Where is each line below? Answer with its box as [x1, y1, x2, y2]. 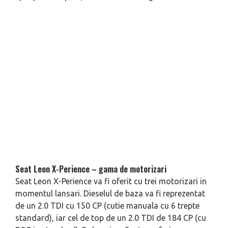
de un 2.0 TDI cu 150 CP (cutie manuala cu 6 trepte [15, 201, 199, 210]
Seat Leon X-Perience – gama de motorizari [15, 163, 166, 175]
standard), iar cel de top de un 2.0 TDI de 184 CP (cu [15, 213, 206, 222]
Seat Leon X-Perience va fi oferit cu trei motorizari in [15, 177, 207, 186]
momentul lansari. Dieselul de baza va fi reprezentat [15, 189, 205, 198]
